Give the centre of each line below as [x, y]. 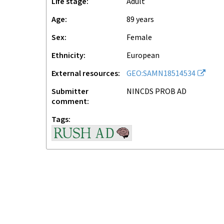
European [145, 56]
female [141, 38]
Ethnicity [67, 56]
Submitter [70, 92]
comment [69, 102]
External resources [85, 74]
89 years [142, 20]
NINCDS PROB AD [156, 92]
